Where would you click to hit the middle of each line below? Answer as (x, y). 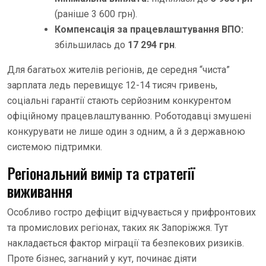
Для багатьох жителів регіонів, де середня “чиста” (118, 69)
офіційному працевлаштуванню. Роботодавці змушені (129, 116)
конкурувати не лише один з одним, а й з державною (126, 131)
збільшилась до (91, 45)
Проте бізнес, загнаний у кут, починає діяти (102, 258)
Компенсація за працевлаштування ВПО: (149, 29)
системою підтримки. (55, 147)
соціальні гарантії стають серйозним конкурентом (119, 100)
